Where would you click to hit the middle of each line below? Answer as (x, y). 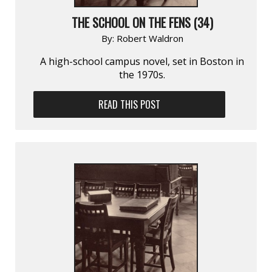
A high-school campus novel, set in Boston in (142, 61)
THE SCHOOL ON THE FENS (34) (142, 22)
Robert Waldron (150, 38)
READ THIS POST (130, 104)
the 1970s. (142, 74)
